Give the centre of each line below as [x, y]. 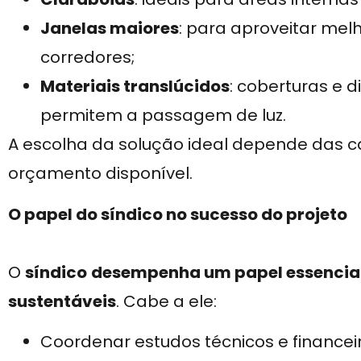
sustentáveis [62, 301]
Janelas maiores [110, 29]
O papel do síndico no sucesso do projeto [178, 214]
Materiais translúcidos [135, 87]
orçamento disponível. [100, 174]
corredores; [87, 58]
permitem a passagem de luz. [163, 116]
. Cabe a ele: [166, 301]
